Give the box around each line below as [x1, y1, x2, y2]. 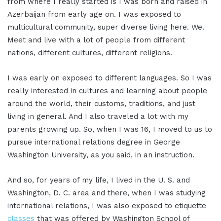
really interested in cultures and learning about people [7, 86, 207, 95]
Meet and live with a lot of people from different [7, 35, 185, 44]
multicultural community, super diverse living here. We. [7, 22, 204, 32]
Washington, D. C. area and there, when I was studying [7, 188, 206, 197]
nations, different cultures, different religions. [7, 48, 172, 57]
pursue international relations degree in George [7, 137, 180, 147]
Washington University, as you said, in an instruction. [7, 150, 194, 159]
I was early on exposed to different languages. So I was [7, 73, 212, 82]
